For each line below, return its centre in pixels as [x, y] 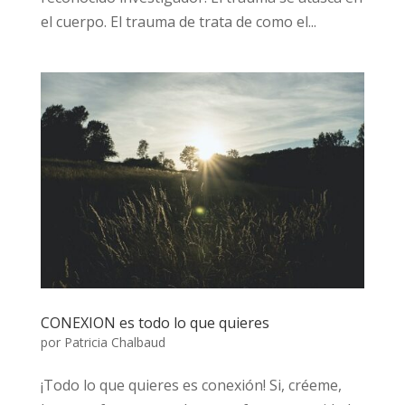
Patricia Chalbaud [114, 342]
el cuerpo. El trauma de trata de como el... [178, 21]
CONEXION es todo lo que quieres [155, 322]
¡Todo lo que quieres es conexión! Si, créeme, [191, 385]
